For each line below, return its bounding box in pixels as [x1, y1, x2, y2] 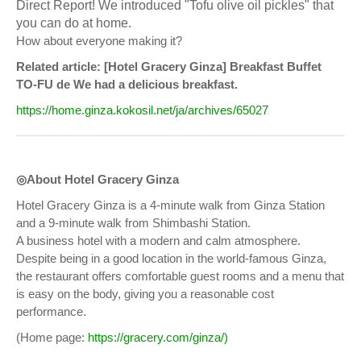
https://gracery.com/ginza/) [88, 330, 228, 344]
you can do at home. [16, 15, 131, 30]
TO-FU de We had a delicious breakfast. [16, 77, 238, 91]
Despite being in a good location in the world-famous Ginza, [16, 251, 326, 265]
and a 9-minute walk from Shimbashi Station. [16, 215, 251, 230]
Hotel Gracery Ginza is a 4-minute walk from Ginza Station [16, 197, 325, 212]
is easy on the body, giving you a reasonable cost [16, 286, 274, 301]
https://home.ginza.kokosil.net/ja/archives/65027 [16, 102, 268, 117]
